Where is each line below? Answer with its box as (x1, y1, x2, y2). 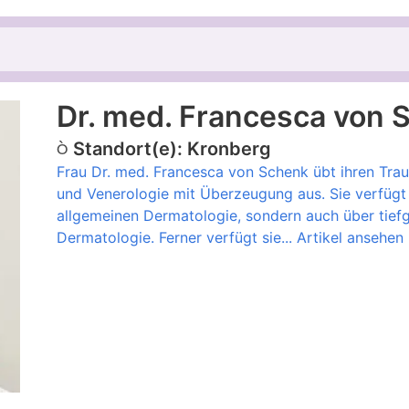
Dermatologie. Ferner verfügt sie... (56, 228, 297, 247)
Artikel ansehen (296, 228, 404, 247)
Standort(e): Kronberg (72, 138, 271, 161)
